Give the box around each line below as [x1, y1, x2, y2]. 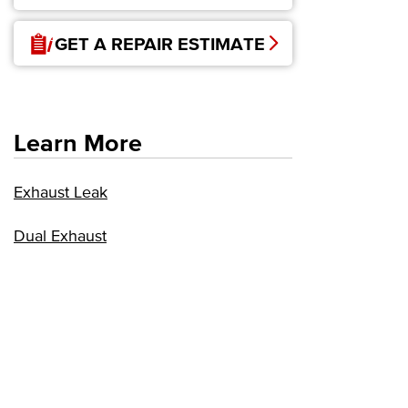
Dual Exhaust [14, 227, 107, 246]
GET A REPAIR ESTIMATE [55, 33, 265, 54]
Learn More [14, 128, 142, 157]
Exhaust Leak [14, 183, 107, 202]
